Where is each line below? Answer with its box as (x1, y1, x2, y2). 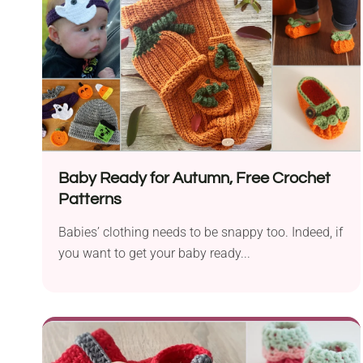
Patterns (58, 191, 122, 208)
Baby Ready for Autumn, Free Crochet (58, 170, 331, 187)
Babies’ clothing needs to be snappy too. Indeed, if (58, 224, 343, 241)
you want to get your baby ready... (58, 246, 250, 262)
